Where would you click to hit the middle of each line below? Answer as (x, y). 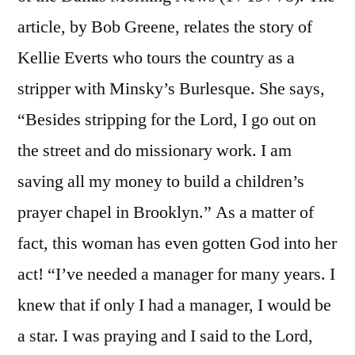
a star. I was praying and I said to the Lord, (165, 336)
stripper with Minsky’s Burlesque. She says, (171, 89)
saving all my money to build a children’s (161, 182)
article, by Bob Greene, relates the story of (165, 27)
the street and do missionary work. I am (155, 151)
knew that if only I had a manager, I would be (174, 305)
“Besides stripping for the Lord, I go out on (167, 120)
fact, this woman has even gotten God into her (177, 244)
